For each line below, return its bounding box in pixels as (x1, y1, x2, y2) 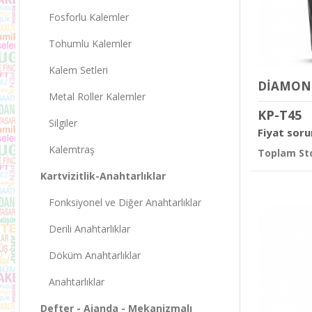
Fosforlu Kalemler (40, 10, 129, 24)
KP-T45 (257, 107, 302, 124)
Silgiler (40, 116, 77, 130)
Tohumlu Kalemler (40, 36, 132, 50)
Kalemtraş (40, 142, 95, 156)
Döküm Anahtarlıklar (40, 248, 141, 262)
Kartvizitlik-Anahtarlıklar (40, 169, 166, 182)
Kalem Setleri (40, 63, 108, 77)
